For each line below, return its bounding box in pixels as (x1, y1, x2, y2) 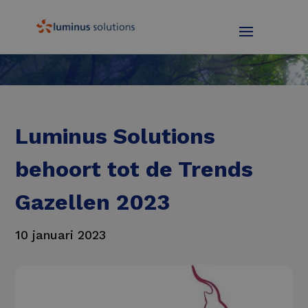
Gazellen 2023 (15, 189, 170, 216)
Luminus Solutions (15, 123, 216, 150)
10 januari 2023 (15, 228, 107, 243)
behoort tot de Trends (15, 156, 254, 183)
